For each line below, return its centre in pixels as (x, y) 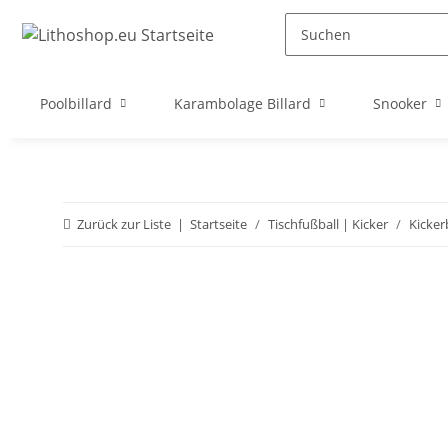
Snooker (400, 103)
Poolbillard (76, 103)
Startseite (218, 224)
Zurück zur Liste (124, 224)
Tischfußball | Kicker (328, 224)
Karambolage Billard (242, 103)
